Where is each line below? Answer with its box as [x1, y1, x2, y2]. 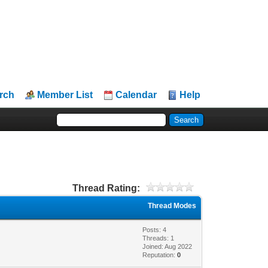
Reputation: [142, 251, 178, 258]
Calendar [115, 90, 157, 100]
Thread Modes [148, 201, 197, 210]
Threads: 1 [142, 234, 175, 242]
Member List [37, 90, 93, 100]
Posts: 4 [142, 226, 167, 233]
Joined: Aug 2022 [142, 242, 193, 250]
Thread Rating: [72, 182, 140, 193]
